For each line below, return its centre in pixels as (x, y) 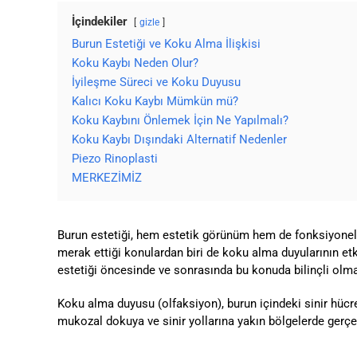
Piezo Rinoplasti (114, 159)
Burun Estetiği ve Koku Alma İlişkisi (166, 44)
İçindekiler (99, 22)
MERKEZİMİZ (106, 178)
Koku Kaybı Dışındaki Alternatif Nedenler (179, 140)
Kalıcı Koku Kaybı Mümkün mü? (155, 102)
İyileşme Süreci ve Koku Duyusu (156, 82)
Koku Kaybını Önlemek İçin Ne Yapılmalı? (180, 121)
